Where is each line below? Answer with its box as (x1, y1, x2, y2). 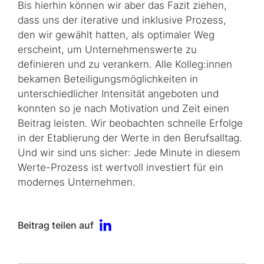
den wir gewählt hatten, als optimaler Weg (18, 29, 214, 41)
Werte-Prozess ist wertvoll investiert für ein (18, 161, 223, 174)
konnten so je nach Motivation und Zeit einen (18, 103, 229, 115)
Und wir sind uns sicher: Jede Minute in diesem (18, 147, 240, 159)
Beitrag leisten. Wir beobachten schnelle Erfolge (18, 117, 243, 130)
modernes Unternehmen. (18, 176, 136, 189)
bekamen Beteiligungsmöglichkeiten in (18, 73, 198, 85)
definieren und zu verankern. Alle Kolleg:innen (18, 58, 232, 71)
